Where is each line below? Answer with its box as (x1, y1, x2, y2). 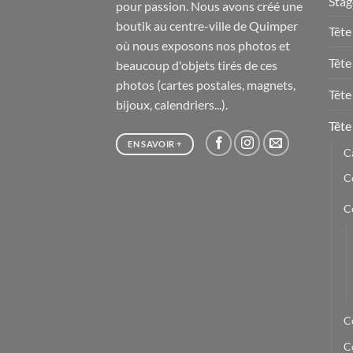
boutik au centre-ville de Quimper (116, 17, 298, 33)
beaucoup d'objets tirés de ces (116, 57, 277, 72)
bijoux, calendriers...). (116, 96, 228, 112)
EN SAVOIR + (128, 138, 182, 149)
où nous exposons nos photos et (116, 37, 290, 53)
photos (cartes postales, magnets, (116, 76, 295, 92)
